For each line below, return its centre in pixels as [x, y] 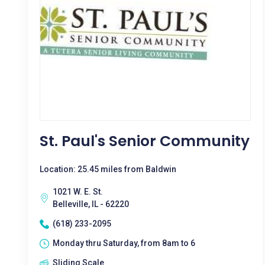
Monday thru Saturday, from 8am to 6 [124, 243]
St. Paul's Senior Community [145, 141]
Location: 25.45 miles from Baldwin [108, 169]
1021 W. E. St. [78, 192]
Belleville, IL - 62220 [91, 204]
